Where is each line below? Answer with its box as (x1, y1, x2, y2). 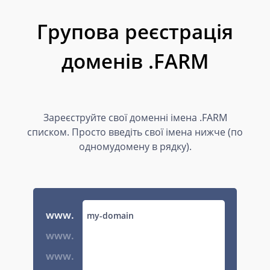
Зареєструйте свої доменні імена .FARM (43, 111, 227, 124)
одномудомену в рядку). (78, 140, 192, 153)
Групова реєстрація (37, 18, 233, 45)
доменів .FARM (61, 48, 209, 75)
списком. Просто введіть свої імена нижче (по (27, 125, 243, 139)
